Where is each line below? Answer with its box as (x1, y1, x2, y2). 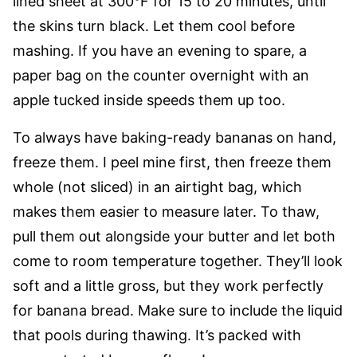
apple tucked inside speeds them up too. (13, 92, 285, 108)
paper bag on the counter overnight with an (13, 67, 309, 84)
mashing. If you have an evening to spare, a (13, 42, 307, 59)
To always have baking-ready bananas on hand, (13, 129, 336, 146)
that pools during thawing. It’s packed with (13, 327, 301, 343)
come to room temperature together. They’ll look (13, 253, 343, 269)
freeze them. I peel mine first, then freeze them (13, 154, 331, 171)
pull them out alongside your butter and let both (13, 228, 335, 245)
